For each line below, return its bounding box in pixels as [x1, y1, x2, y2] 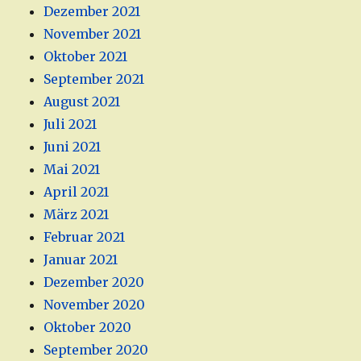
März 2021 [44, 206, 110, 223]
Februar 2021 [44, 229, 126, 246]
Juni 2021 [44, 139, 102, 156]
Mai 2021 [44, 161, 101, 178]
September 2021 [44, 71, 145, 88]
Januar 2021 [44, 251, 118, 268]
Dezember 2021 [44, 3, 141, 20]
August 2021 [44, 93, 121, 110]
